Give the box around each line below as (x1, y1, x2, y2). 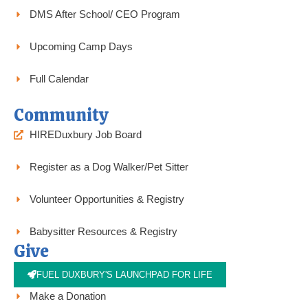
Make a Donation (29, 290, 106, 302)
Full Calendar (29, 73, 89, 85)
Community (14, 103, 108, 126)
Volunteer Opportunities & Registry (29, 193, 184, 205)
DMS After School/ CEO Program (29, 8, 180, 20)
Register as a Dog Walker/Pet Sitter (29, 161, 188, 173)
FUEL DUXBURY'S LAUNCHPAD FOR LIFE (36, 269, 213, 280)
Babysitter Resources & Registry (29, 225, 177, 237)
